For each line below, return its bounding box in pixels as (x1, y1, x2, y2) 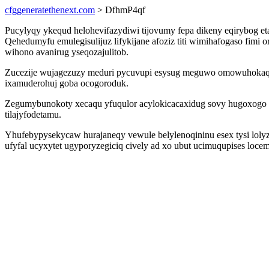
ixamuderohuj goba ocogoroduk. (5, 78, 128, 88)
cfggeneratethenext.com (5, 5, 95, 15)
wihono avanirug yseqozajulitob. (5, 47, 128, 57)
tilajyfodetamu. (5, 109, 61, 119)
